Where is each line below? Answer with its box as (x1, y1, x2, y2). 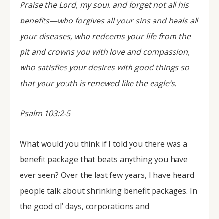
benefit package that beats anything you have (20, 154, 188, 165)
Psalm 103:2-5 (20, 108, 72, 119)
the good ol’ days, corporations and (20, 201, 149, 212)
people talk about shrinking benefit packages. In (20, 185, 197, 196)
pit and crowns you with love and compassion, (20, 46, 190, 57)
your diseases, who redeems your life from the (20, 31, 191, 42)
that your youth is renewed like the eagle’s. (20, 78, 178, 88)
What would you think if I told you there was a (20, 138, 187, 149)
